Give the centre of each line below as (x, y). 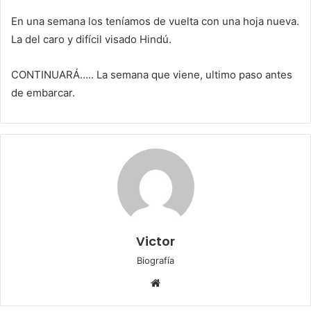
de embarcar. (43, 93)
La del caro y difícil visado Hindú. (91, 39)
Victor (155, 241)
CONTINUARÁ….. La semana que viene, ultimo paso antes (152, 75)
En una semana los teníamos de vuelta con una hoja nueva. (155, 21)
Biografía (155, 260)
